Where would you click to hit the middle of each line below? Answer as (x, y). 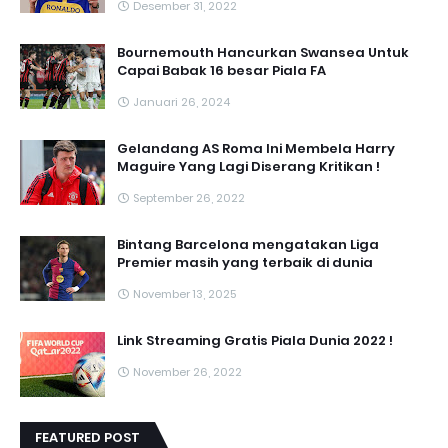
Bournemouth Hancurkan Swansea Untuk (263, 52)
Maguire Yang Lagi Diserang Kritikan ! (248, 166)
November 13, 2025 (184, 293)
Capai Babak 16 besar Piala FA (221, 70)
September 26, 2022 (189, 197)
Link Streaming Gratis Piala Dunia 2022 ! (255, 340)
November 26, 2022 (187, 371)
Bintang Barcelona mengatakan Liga (248, 244)
